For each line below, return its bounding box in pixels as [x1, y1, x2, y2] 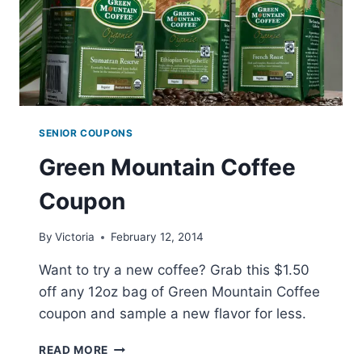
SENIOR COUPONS [39, 126, 133, 139]
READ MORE [39, 343, 109, 357]
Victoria [55, 230, 95, 244]
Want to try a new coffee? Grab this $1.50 [39, 262, 309, 279]
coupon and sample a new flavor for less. [39, 305, 306, 322]
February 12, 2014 [111, 230, 204, 244]
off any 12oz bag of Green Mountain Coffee [39, 284, 320, 301]
